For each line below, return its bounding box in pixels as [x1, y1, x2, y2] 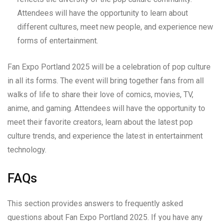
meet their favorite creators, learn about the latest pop [7, 117, 193, 127]
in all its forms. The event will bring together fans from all [7, 75, 204, 85]
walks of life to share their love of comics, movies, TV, [7, 89, 193, 99]
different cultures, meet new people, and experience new [17, 22, 213, 32]
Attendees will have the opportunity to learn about [17, 8, 188, 18]
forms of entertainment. [17, 36, 98, 45]
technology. [7, 145, 46, 154]
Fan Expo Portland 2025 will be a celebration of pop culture [7, 62, 211, 72]
